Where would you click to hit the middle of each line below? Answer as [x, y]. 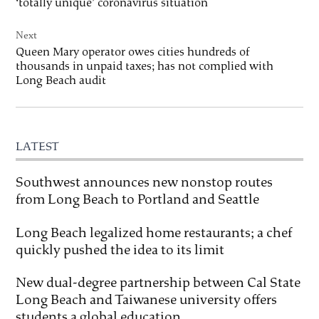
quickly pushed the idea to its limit [120, 250]
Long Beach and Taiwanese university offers [147, 300]
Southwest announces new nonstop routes [145, 183]
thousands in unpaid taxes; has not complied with [145, 66]
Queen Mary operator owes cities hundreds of [133, 52]
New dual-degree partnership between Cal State [158, 283]
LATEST [38, 147]
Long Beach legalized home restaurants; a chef [154, 232]
